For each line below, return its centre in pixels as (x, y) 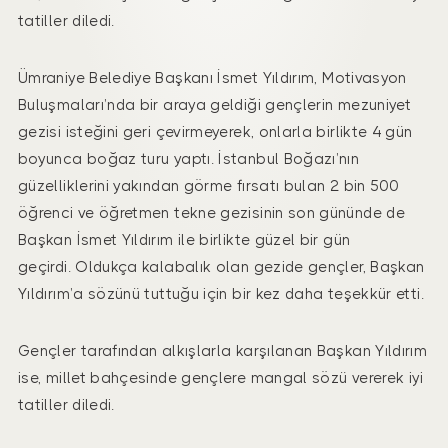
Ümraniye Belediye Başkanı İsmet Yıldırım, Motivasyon (212, 78)
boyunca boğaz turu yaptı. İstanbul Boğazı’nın (189, 159)
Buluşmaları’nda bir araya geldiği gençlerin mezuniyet (215, 105)
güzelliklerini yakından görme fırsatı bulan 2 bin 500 (208, 186)
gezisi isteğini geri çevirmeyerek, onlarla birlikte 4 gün (215, 132)
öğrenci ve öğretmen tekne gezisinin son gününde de (211, 213)
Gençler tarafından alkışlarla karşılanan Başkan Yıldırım (223, 351)
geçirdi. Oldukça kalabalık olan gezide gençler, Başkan (221, 267)
